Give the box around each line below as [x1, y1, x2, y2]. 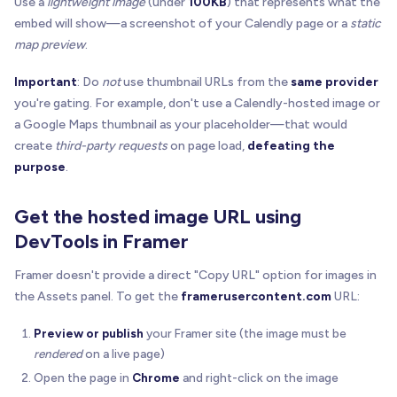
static [350, 16, 381, 32]
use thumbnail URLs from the [121, 74, 291, 90]
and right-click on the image [180, 370, 339, 385]
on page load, [167, 138, 247, 154]
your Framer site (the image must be [144, 326, 346, 341]
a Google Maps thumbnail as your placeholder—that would [14, 117, 347, 133]
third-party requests [55, 138, 167, 154]
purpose [14, 160, 66, 175]
